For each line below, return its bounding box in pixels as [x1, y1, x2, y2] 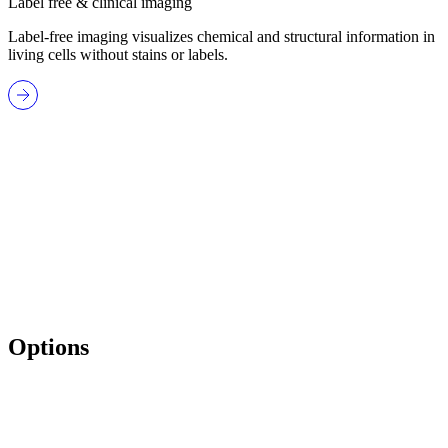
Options [8, 334, 89, 361]
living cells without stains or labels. [8, 46, 228, 64]
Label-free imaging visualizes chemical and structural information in [8, 28, 435, 46]
